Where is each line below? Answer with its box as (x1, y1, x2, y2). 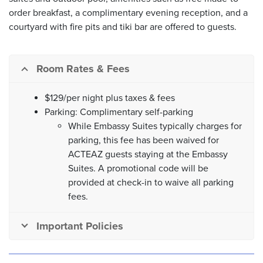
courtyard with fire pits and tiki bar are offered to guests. (9, 21, 237, 33)
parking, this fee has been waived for (68, 134, 219, 146)
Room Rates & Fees (36, 62, 130, 75)
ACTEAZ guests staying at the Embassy (68, 148, 228, 160)
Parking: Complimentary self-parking (45, 106, 193, 118)
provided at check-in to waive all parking (68, 176, 234, 188)
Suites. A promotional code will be (68, 162, 208, 174)
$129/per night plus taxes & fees (45, 92, 175, 104)
